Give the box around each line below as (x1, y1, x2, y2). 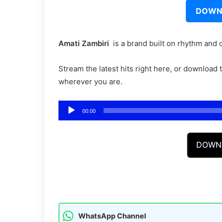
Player (58, 114, 80, 124)
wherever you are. (58, 77, 122, 87)
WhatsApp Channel (78, 212, 146, 221)
